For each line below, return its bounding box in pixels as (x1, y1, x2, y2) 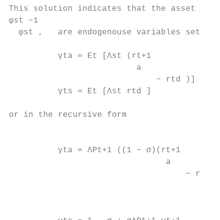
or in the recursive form (9, 110, 127, 119)
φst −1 (9, 16, 38, 25)
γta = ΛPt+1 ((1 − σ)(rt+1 (9, 146, 181, 155)
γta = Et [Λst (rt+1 (9, 52, 151, 60)
